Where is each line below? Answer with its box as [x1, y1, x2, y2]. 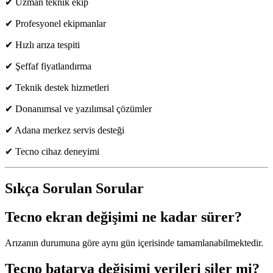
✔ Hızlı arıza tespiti [5, 40, 80, 51]
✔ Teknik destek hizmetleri [5, 82, 109, 93]
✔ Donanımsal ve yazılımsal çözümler [5, 104, 152, 115]
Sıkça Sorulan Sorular [5, 180, 144, 197]
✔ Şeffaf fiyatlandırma [5, 61, 91, 72]
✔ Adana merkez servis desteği [5, 125, 124, 136]
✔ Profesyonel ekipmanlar [5, 18, 106, 29]
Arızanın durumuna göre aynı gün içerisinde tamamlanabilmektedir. [5, 237, 263, 248]
